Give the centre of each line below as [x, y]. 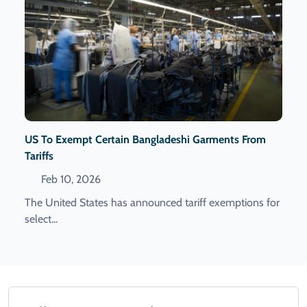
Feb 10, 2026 [70, 180]
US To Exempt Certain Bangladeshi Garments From [145, 140]
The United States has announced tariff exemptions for [152, 203]
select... [41, 219]
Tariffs [39, 156]
